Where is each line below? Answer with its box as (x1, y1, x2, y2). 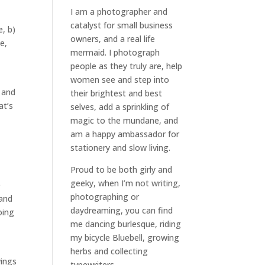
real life (127, 33, 156, 44)
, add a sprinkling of (94, 101, 170, 112)
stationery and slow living (70, 142, 169, 153)
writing (151, 177, 179, 189)
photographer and (97, 6, 168, 17)
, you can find (121, 205, 173, 216)
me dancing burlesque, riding (70, 218, 182, 230)
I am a (70, 6, 98, 17)
